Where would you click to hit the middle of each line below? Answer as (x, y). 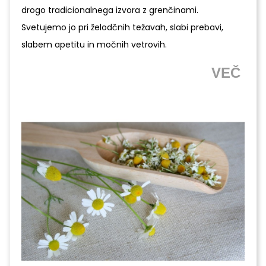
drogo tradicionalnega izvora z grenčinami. (110, 10)
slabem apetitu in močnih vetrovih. (94, 44)
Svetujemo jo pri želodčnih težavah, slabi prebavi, (122, 27)
